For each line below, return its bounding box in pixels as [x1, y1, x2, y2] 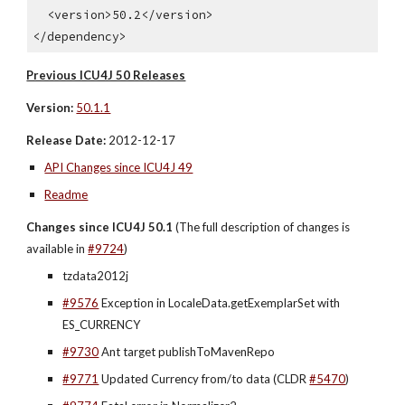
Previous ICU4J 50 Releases [26, 67, 186, 82]
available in [26, 240, 89, 256]
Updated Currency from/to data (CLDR [99, 371, 310, 386]
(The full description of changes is [175, 219, 351, 234]
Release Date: [26, 132, 107, 147]
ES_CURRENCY [62, 316, 141, 332]
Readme [44, 186, 89, 202]
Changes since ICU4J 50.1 [26, 219, 176, 234]
